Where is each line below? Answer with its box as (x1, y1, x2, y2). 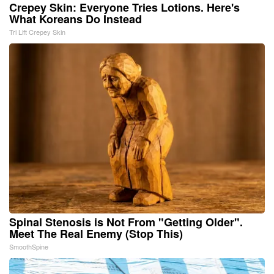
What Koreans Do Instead (9, 10, 142, 27)
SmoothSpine (9, 241, 48, 251)
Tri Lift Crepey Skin (9, 26, 65, 37)
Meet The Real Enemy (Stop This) (9, 225, 183, 242)
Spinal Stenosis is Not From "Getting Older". (9, 213, 243, 230)
